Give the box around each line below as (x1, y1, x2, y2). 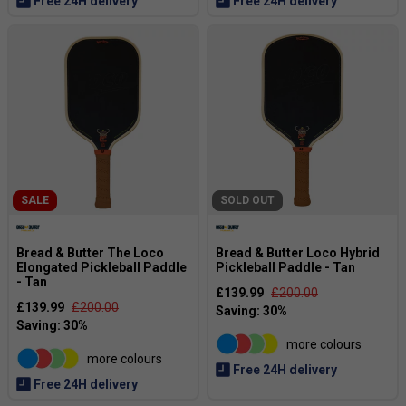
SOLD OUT (220, 194, 275, 207)
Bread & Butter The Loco (16, 246, 164, 260)
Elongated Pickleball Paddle (16, 260, 187, 275)
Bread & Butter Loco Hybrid (216, 246, 380, 260)
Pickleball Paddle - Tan (216, 260, 355, 275)
